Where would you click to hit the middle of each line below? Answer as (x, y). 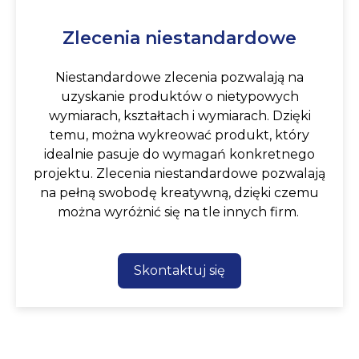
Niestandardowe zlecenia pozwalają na (179, 78)
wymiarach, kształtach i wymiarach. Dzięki (179, 116)
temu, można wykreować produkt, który (179, 135)
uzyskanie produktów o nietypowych (179, 97)
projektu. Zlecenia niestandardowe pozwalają (179, 174)
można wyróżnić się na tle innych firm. (179, 212)
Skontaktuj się (179, 271)
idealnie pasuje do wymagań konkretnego (179, 155)
